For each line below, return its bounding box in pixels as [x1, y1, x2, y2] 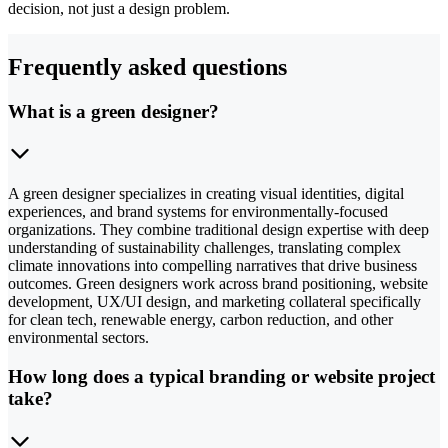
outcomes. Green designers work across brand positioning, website [8, 275, 428, 293]
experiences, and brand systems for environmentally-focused [8, 203, 388, 221]
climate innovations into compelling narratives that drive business [8, 257, 417, 275]
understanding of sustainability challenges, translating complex [8, 239, 401, 257]
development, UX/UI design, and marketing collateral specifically [8, 293, 421, 311]
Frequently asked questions [8, 53, 287, 80]
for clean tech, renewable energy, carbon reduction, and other [8, 311, 393, 329]
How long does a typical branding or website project [8, 366, 435, 388]
